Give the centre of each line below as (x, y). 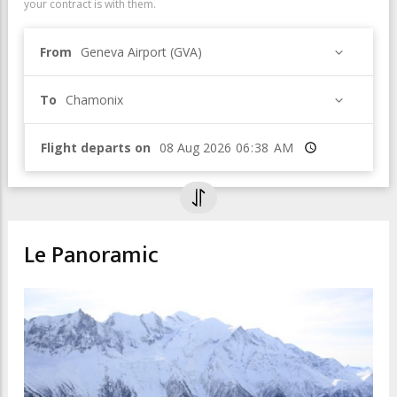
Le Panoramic (91, 256)
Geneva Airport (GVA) (141, 52)
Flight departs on (96, 148)
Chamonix (94, 100)
